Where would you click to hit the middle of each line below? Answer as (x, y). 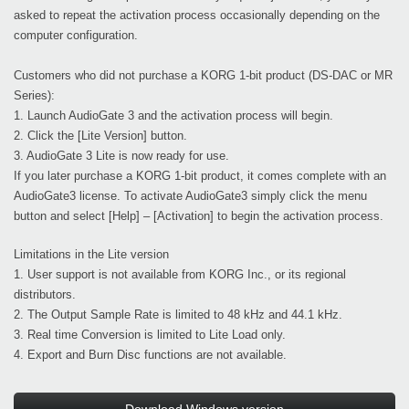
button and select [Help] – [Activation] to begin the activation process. (199, 216)
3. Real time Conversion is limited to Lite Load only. (150, 335)
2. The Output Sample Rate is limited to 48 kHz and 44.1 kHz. (178, 315)
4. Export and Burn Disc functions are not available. (150, 355)
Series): (34, 96)
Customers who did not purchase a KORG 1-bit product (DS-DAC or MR (203, 76)
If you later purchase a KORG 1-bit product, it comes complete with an (200, 176)
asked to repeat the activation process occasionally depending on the (197, 16)
